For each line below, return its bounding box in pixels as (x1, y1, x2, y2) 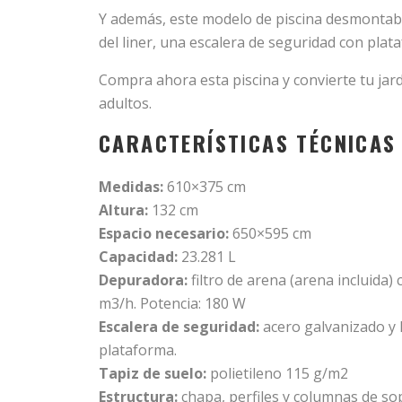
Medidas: (99, 177, 163, 197)
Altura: (99, 200, 148, 220)
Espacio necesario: (99, 223, 229, 243)
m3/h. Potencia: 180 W (99, 293, 246, 313)
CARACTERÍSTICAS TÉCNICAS (99, 127, 397, 159)
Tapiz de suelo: (99, 363, 206, 383)
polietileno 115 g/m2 (206, 363, 348, 383)
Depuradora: (99, 270, 188, 290)
